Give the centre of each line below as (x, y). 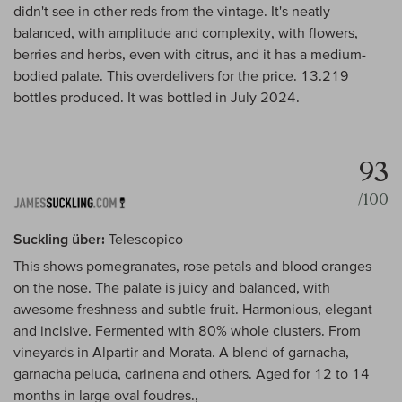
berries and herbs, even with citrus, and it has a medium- (190, 54)
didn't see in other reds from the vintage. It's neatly (172, 11)
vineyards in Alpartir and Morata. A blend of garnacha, (181, 352)
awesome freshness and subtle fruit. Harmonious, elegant (193, 309)
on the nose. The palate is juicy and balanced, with (172, 288)
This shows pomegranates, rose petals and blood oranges (192, 266)
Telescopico (144, 239)
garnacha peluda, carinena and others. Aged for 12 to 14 (192, 374)
